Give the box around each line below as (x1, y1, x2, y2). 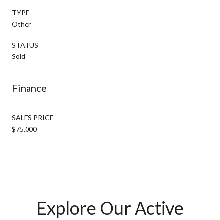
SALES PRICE (12, 113, 54, 122)
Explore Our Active (36, 196, 184, 219)
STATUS (12, 40, 38, 49)
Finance (12, 82, 47, 94)
